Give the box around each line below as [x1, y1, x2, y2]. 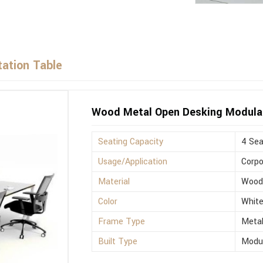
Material [98, 176, 130, 188]
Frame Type [98, 215, 146, 228]
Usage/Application [98, 156, 168, 168]
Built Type [98, 235, 138, 248]
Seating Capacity [98, 136, 164, 149]
